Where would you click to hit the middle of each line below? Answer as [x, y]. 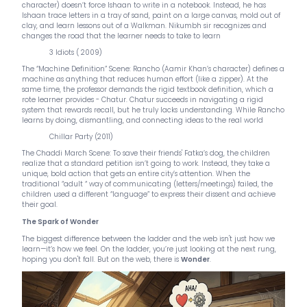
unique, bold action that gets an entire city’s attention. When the [136, 174]
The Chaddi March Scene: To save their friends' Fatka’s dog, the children [146, 153]
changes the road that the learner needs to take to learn [121, 36]
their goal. [40, 205]
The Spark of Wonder [60, 222]
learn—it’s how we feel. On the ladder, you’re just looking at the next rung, [149, 249]
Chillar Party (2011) [81, 137]
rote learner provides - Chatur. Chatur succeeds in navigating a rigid [143, 100]
